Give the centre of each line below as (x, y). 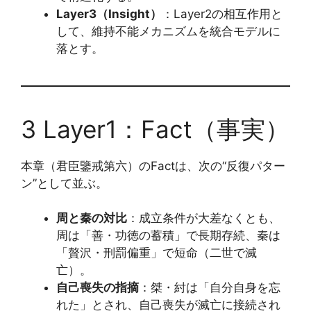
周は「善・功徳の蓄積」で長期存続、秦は (168, 235)
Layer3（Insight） (109, 14)
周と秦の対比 (92, 218)
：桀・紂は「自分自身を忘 (210, 287)
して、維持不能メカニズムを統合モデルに (168, 31)
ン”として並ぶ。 (64, 183)
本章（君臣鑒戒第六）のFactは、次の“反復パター (153, 166)
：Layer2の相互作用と (222, 14)
